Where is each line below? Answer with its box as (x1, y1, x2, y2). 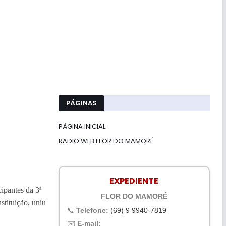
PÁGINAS (66, 98, 96, 108)
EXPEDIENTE (109, 175, 158, 187)
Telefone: (76, 206, 108, 214)
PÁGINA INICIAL (58, 121, 106, 131)
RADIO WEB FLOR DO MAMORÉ (58, 136, 153, 146)
